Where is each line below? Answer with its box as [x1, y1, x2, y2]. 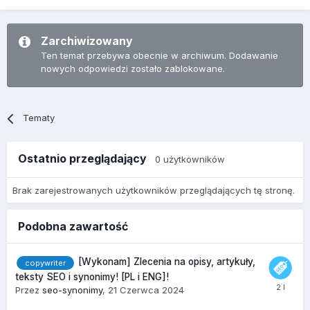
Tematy [23, 112, 55, 124]
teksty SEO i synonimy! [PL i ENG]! [15, 271, 169, 282]
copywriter [25, 257, 66, 268]
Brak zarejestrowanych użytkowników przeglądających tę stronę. [12, 185, 295, 197]
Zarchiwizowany [41, 34, 133, 48]
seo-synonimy [42, 284, 102, 295]
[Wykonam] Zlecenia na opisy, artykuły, [78, 256, 255, 268]
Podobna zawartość [18, 219, 128, 234]
